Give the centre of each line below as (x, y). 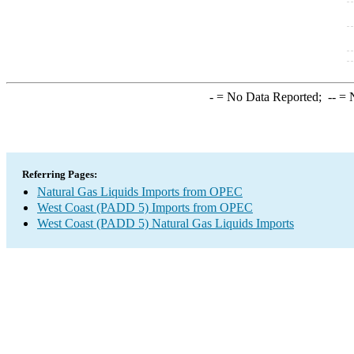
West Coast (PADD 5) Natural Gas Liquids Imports (166, 223)
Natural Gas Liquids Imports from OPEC (140, 192)
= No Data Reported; (270, 97)
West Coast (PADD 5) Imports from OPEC (145, 207)
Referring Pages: (60, 174)
